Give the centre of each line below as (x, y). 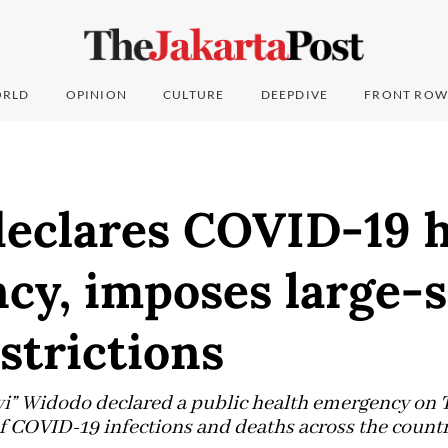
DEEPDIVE (294, 95)
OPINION (96, 95)
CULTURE (194, 95)
